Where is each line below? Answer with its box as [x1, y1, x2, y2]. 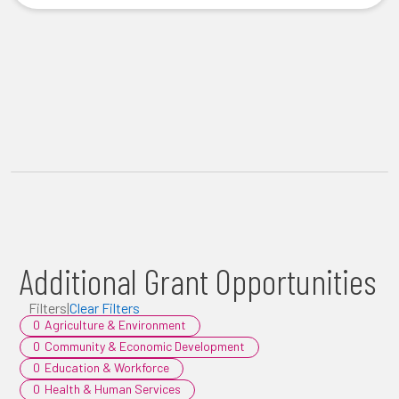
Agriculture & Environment [45, 317, 186, 332]
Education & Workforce [45, 360, 169, 375]
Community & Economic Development [45, 338, 245, 354]
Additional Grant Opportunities [20, 259, 377, 302]
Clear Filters [69, 299, 140, 316]
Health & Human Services [45, 381, 181, 396]
